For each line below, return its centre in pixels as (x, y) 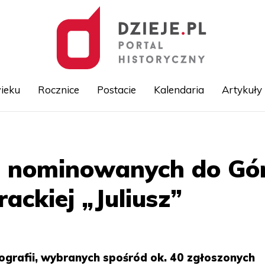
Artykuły (242, 90)
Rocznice (58, 90)
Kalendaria (179, 90)
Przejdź (146, 131)
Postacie (116, 90)
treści (143, 157)
